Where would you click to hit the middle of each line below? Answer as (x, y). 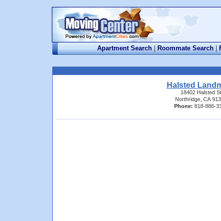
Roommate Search (185, 48)
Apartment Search (125, 48)
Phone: (183, 106)
